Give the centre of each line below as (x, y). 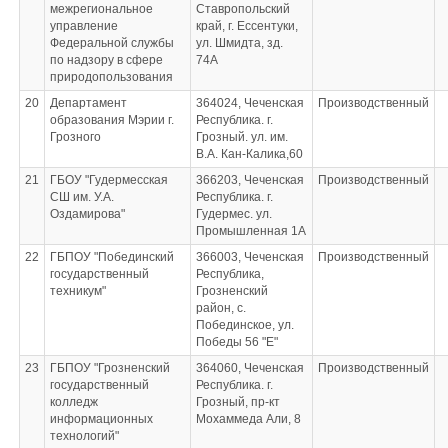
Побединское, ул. (244, 325)
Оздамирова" (87, 214)
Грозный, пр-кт (237, 402)
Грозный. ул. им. (241, 137)
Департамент (88, 103)
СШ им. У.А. (81, 197)
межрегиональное (101, 9)
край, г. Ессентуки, (246, 26)
